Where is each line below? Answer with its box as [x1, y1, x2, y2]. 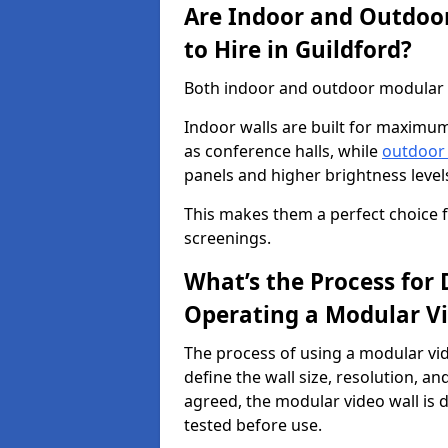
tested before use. [184, 414, 322, 436]
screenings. [184, 227, 271, 249]
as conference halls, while [184, 140, 382, 162]
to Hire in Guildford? [184, 34, 412, 65]
